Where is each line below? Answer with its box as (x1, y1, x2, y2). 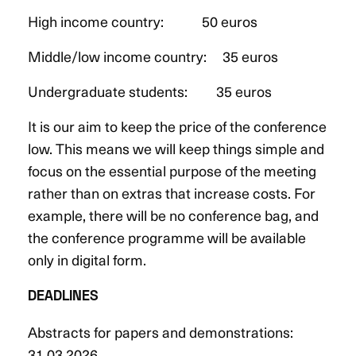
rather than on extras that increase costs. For (28, 181, 315, 203)
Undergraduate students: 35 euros (28, 79, 272, 102)
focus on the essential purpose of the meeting (28, 159, 316, 181)
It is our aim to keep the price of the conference (28, 114, 327, 137)
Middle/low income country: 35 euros (28, 44, 278, 67)
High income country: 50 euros (28, 10, 257, 32)
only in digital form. (28, 248, 146, 270)
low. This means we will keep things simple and (28, 137, 324, 159)
